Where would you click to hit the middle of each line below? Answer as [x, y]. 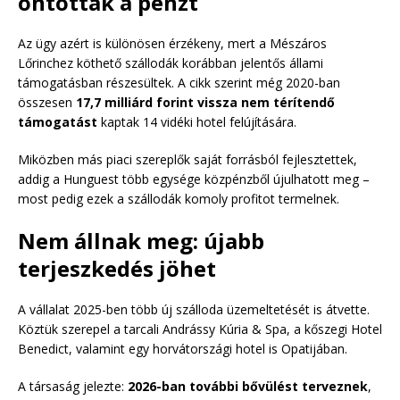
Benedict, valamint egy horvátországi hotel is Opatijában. [183, 348]
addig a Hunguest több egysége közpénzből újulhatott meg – [194, 179]
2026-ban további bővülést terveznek [248, 386]
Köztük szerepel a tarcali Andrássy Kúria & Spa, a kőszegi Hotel [200, 329]
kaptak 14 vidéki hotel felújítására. [197, 121]
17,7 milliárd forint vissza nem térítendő [205, 102]
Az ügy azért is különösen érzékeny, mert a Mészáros [172, 43]
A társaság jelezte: [73, 386]
